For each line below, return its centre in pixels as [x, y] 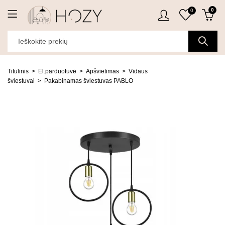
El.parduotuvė [57, 71]
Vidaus [138, 71]
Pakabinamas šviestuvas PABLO [89, 81]
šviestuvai [21, 81]
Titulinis [18, 71]
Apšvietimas [102, 71]
